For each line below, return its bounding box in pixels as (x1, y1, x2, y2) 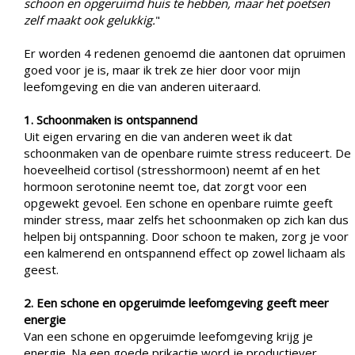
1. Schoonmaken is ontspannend (24, 111, 197, 128)
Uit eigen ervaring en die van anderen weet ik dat (24, 128, 292, 144)
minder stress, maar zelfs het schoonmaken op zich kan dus (24, 211, 349, 227)
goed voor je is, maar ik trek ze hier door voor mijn (24, 61, 300, 78)
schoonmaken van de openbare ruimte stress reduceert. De (24, 144, 351, 161)
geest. (24, 261, 59, 277)
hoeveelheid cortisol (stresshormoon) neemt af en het (24, 161, 320, 177)
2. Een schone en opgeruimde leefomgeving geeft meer (24, 294, 329, 311)
